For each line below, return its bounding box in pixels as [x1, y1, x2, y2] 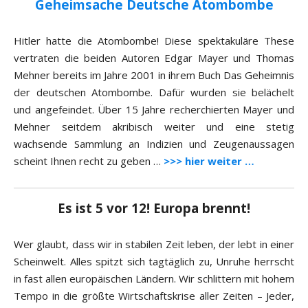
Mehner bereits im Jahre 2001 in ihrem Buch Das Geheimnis [14, 68, 294, 82]
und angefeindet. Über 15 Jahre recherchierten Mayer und [14, 102, 294, 117]
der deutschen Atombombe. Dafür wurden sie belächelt [14, 85, 294, 100]
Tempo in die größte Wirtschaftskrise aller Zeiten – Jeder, [14, 289, 294, 303]
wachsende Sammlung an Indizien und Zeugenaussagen [14, 137, 294, 151]
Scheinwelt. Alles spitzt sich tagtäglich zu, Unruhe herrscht [14, 254, 294, 269]
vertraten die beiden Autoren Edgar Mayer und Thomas [14, 51, 294, 65]
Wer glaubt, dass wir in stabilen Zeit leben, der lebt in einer [14, 237, 294, 252]
